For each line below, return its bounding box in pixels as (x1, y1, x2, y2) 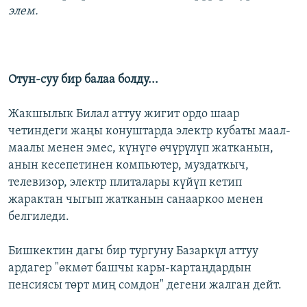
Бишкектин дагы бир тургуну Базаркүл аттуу (8, 245, 258, 258)
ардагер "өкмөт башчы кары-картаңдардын (8, 262, 251, 275)
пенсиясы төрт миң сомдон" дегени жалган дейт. (8, 279, 282, 293)
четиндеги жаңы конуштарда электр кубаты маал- (8, 125, 291, 138)
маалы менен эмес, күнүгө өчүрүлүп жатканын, (8, 142, 273, 156)
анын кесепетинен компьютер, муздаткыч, (8, 159, 249, 173)
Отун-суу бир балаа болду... (8, 73, 158, 87)
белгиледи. (8, 210, 69, 224)
